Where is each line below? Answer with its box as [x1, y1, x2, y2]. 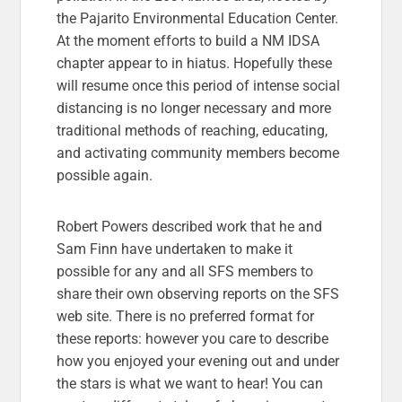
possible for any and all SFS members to [57, 262, 314, 280]
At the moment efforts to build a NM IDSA [57, 31, 320, 49]
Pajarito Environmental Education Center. [80, 9, 339, 27]
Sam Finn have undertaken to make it [57, 240, 293, 258]
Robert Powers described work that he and [57, 217, 323, 235]
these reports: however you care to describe [57, 329, 329, 347]
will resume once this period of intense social [57, 76, 341, 94]
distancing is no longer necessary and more [57, 99, 332, 117]
